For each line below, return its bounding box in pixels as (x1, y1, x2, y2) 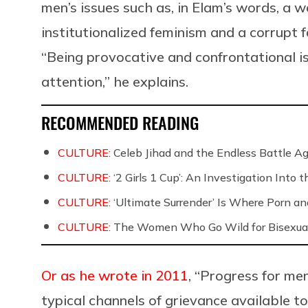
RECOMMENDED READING (41, 109, 199, 135)
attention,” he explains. (41, 72, 188, 90)
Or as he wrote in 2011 (41, 266, 188, 284)
